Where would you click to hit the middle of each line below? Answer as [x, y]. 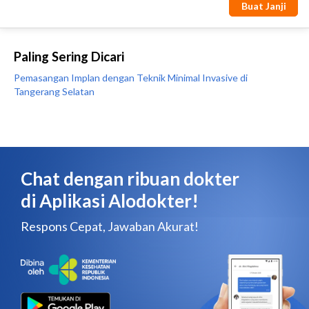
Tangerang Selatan [54, 91]
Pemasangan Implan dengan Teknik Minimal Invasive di [131, 78]
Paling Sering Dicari [69, 57]
